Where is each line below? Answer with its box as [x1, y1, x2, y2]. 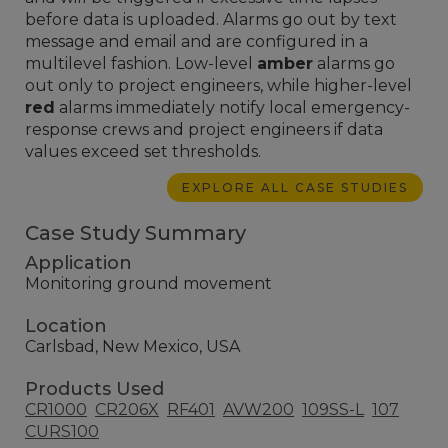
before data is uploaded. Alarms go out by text [25, 9, 397, 29]
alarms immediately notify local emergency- [55, 97, 410, 117]
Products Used [25, 377, 164, 400]
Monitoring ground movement [25, 273, 272, 293]
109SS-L [302, 399, 364, 419]
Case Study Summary [25, 220, 246, 245]
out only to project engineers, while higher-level [25, 75, 412, 95]
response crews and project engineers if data [25, 119, 383, 139]
